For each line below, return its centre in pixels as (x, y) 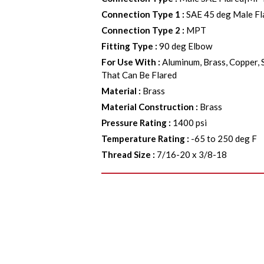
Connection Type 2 (141, 30)
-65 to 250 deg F (224, 138)
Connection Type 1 (141, 14)
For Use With (129, 62)
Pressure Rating (134, 123)
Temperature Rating (143, 138)
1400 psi (190, 123)
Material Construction (148, 107)
